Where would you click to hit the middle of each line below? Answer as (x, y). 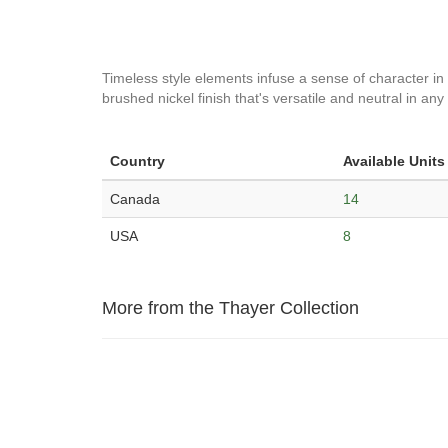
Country (137, 161)
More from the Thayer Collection (230, 308)
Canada (135, 199)
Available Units (394, 161)
